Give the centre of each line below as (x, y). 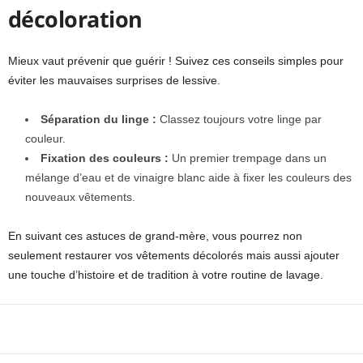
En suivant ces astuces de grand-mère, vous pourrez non (155, 236)
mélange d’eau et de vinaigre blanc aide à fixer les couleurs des (188, 178)
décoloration (75, 19)
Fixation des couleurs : (105, 158)
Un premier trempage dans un (248, 158)
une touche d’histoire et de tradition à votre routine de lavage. (166, 275)
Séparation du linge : (98, 120)
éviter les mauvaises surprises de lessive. (114, 81)
